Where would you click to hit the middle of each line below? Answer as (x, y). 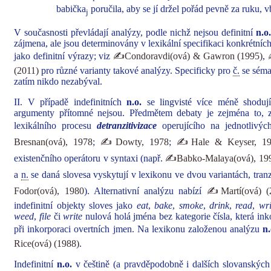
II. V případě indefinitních (70, 102)
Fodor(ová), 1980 (49, 191)
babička (71, 9)
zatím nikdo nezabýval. (58, 81)
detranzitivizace (127, 126)
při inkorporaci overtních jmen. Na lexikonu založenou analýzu (139, 229)
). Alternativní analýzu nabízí (145, 191)
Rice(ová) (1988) (47, 243)
